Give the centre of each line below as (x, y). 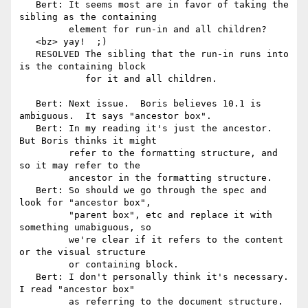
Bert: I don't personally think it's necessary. (27, 277)
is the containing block (82, 67)
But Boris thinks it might (88, 141)
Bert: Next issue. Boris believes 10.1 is (27, 104)
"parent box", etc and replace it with (44, 215)
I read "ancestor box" (77, 289)
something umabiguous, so (85, 228)
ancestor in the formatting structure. (44, 178)
